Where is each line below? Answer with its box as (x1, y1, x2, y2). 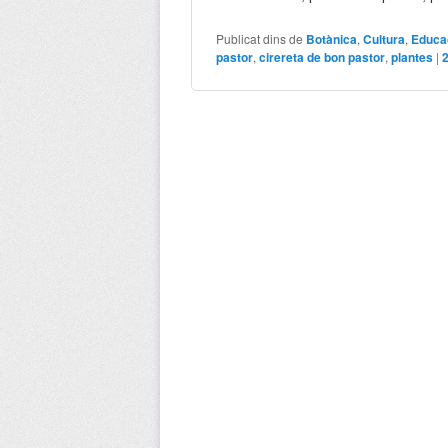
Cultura (363, 29, 406, 48)
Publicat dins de (216, 29, 304, 47)
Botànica (306, 29, 358, 48)
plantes (391, 47, 434, 66)
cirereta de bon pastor (259, 47, 386, 66)
